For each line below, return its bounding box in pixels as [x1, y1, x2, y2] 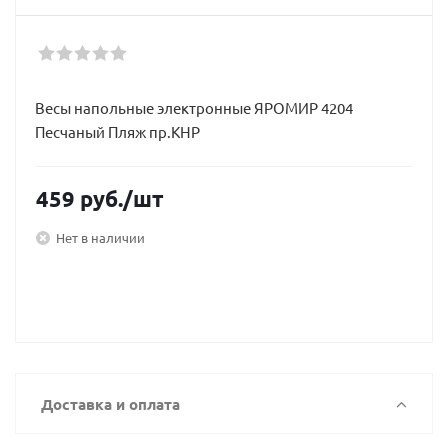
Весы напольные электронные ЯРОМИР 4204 [35, 98, 353, 117]
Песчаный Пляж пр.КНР [35, 122, 200, 141]
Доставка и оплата [41, 394, 180, 414]
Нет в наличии [56, 228, 145, 246]
